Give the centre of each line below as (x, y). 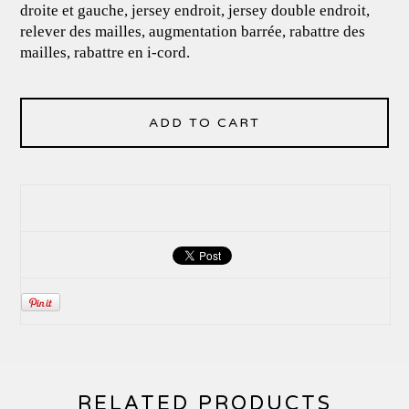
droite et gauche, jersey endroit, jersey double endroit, (195, 11)
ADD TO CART (204, 123)
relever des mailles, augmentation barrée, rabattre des (193, 32)
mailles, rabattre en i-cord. (105, 53)
